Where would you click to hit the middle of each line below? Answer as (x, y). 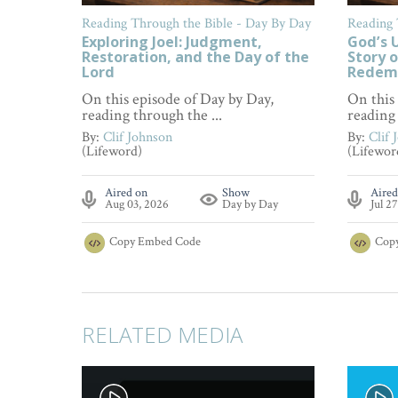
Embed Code (168, 241)
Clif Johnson (138, 138)
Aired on (127, 193)
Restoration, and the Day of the (195, 57)
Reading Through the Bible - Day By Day (196, 24)
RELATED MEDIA (162, 335)
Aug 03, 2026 (137, 205)
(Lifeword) (112, 152)
